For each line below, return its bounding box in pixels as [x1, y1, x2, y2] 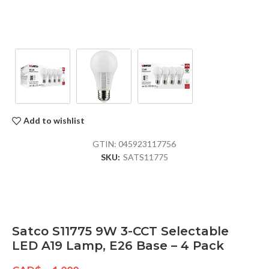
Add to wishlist [23, 115, 85, 126]
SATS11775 [122, 151, 168, 162]
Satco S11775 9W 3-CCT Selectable [12, 223, 229, 238]
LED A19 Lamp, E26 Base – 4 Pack [12, 238, 224, 253]
